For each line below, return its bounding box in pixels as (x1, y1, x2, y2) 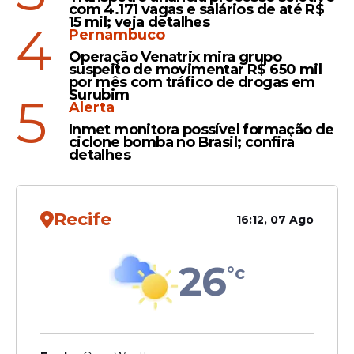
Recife (54, 209, 111, 231)
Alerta (68, 99, 115, 117)
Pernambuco (68, 26, 165, 44)
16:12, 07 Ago (236, 213, 314, 228)
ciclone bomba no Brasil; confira (68, 134, 295, 152)
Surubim (68, 86, 130, 104)
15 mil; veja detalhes (68, 13, 210, 32)
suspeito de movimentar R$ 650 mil (68, 61, 322, 79)
